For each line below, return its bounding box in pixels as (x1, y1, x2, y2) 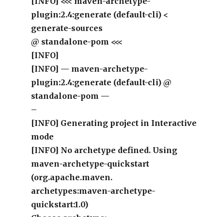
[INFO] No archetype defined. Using (31, 145, 178, 155)
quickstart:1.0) (31, 200, 89, 209)
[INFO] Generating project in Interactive (31, 118, 197, 128)
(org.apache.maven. (31, 172, 113, 182)
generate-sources (31, 23, 103, 33)
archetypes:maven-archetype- (31, 186, 156, 196)
